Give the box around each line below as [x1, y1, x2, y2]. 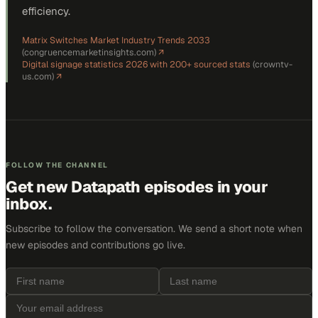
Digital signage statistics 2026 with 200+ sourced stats [22, 58, 251, 70]
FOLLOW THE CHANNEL [6, 160, 109, 170]
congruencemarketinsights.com [24, 46, 154, 58]
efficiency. [22, 4, 70, 18]
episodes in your [140, 177, 268, 197]
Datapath [71, 177, 141, 197]
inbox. [6, 194, 52, 214]
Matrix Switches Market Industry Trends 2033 [22, 34, 210, 46]
